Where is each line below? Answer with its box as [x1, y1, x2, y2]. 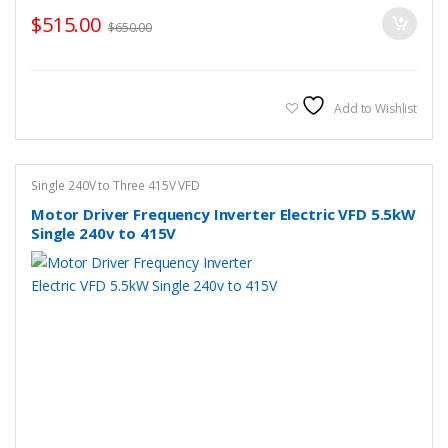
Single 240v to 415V [30, 222, 177, 243]
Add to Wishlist [334, 100, 418, 118]
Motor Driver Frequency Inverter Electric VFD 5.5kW [30, 203, 415, 224]
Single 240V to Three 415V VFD [30, 177, 200, 195]
